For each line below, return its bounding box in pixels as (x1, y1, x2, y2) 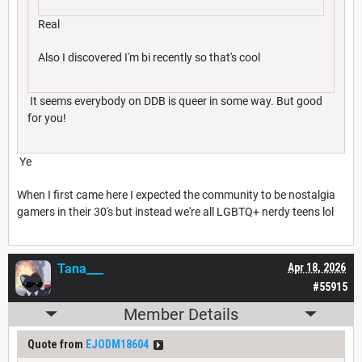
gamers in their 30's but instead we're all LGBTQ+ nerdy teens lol (17, 204, 334, 218)
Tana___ (57, 260, 103, 276)
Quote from (27, 337, 86, 351)
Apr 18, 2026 (288, 260, 346, 274)
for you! (27, 111, 66, 124)
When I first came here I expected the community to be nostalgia (17, 187, 335, 201)
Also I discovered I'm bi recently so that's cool (38, 50, 260, 64)
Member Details (124, 304, 238, 324)
